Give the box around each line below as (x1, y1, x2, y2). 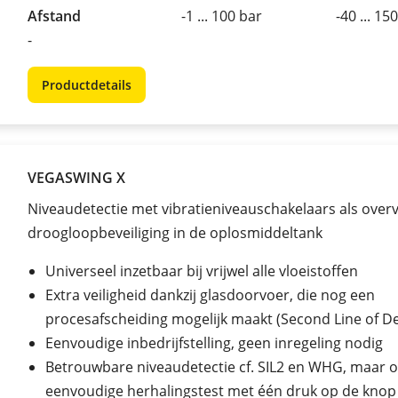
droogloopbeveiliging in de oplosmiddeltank (28, 222, 322, 243)
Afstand (28, 5, 81, 26)
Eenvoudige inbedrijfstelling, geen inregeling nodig (45, 332, 383, 353)
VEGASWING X (28, 167, 125, 187)
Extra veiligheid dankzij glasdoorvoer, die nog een (45, 284, 375, 305)
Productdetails (42, 76, 131, 93)
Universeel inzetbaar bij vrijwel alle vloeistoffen (45, 260, 358, 281)
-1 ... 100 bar (181, 5, 263, 26)
